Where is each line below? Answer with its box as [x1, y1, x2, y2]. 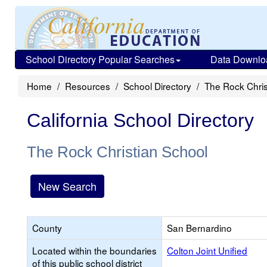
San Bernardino [167, 221, 232, 234]
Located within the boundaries [32, 244, 157, 257]
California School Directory [27, 110, 254, 131]
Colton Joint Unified [167, 244, 247, 257]
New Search [38, 178, 97, 194]
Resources [65, 79, 110, 92]
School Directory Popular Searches [26, 52, 175, 66]
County [32, 221, 62, 234]
